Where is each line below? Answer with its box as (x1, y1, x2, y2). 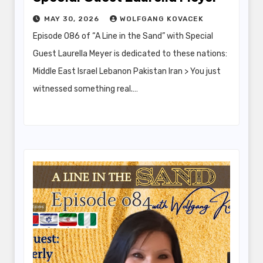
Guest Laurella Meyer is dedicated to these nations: (33, 49, 227, 59)
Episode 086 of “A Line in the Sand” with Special (33, 31, 213, 42)
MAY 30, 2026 (44, 15, 102, 23)
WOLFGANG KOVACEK (120, 15, 204, 23)
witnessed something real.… (33, 84, 138, 95)
